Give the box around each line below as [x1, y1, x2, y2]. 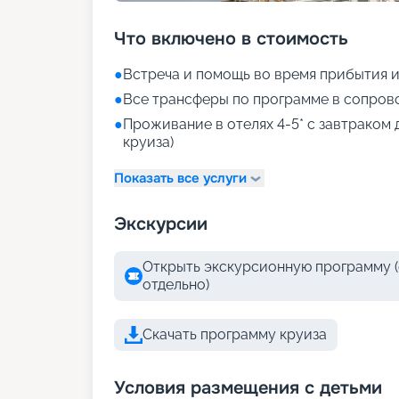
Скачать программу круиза [142, 326, 327, 343]
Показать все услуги [114, 168, 247, 187]
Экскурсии [114, 213, 208, 235]
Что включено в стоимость [114, 28, 348, 50]
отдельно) [142, 276, 209, 293]
